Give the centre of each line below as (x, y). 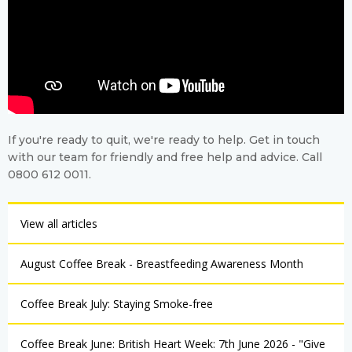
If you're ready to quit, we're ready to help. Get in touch (164, 140)
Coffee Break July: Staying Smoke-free (117, 304)
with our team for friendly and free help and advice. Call (165, 158)
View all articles (59, 224)
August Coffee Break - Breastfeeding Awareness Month (162, 264)
